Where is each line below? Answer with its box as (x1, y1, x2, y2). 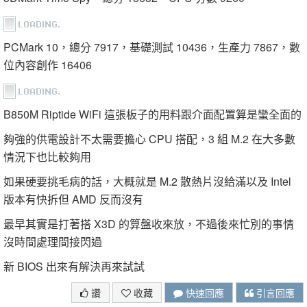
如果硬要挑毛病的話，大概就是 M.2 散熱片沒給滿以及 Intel (3, 173, 291, 190)
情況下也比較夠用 (3, 149, 91, 165)
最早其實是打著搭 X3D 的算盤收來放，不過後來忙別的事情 (3, 216, 294, 232)
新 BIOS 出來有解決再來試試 (3, 258, 145, 275)
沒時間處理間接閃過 (3, 234, 102, 250)
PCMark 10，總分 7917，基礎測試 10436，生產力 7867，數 (3, 39, 300, 56)
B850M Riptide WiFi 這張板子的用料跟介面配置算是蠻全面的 (3, 106, 302, 123)
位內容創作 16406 (3, 57, 92, 73)
